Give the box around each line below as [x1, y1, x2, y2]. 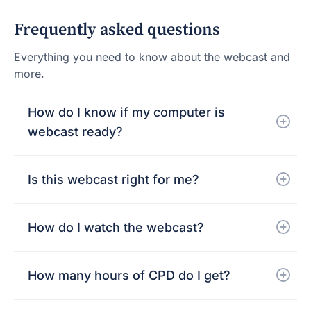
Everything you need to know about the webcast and [14, 50, 290, 65]
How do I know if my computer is [28, 105, 225, 120]
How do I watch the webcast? [28, 220, 204, 235]
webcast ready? [28, 124, 123, 140]
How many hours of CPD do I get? [28, 268, 230, 283]
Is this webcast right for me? [28, 172, 199, 187]
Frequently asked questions [14, 19, 220, 41]
